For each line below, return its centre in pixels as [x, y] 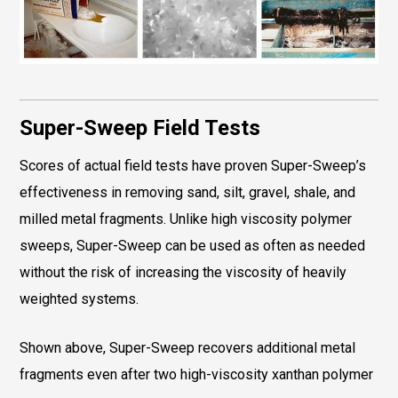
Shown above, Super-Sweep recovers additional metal [187, 348]
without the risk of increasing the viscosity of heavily [183, 272]
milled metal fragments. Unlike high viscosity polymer [186, 219]
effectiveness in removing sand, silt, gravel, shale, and [187, 192]
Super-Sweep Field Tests [140, 128]
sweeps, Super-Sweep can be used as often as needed [192, 246]
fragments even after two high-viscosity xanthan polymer [196, 374]
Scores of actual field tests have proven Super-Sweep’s [193, 166]
